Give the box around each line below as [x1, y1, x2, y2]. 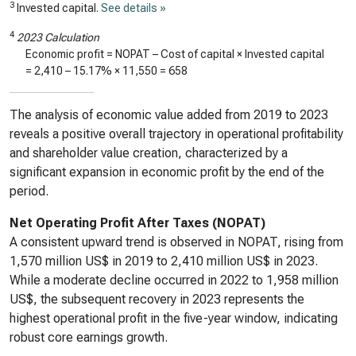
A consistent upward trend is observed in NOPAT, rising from [10, 234, 343, 250]
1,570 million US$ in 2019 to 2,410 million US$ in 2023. [10, 253, 318, 269]
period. [10, 184, 48, 199]
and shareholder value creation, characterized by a [10, 145, 288, 161]
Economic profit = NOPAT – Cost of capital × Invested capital [25, 48, 324, 60]
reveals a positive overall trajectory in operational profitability [10, 126, 343, 141]
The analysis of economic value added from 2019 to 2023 [10, 107, 328, 122]
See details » [101, 2, 166, 14]
